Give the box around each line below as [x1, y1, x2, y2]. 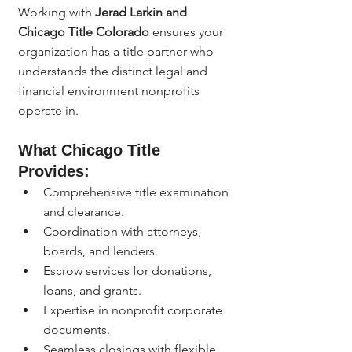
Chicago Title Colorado [18, 24, 149, 39]
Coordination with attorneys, [43, 224, 204, 239]
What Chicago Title [18, 141, 165, 159]
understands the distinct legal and [18, 64, 211, 79]
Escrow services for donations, [43, 263, 214, 278]
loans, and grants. [43, 283, 141, 298]
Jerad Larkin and [95, 5, 190, 20]
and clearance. [43, 204, 124, 219]
